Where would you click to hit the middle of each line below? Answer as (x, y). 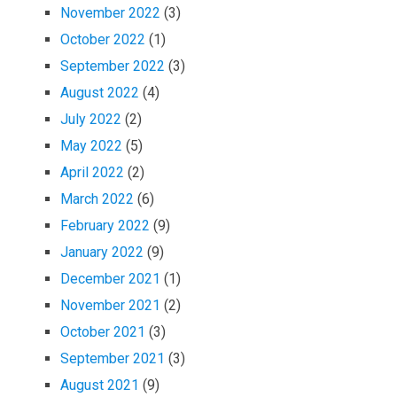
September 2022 (113, 66)
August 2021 (100, 385)
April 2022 (93, 173)
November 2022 (111, 13)
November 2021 (111, 306)
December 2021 (111, 279)
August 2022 (100, 93)
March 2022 (97, 199)
